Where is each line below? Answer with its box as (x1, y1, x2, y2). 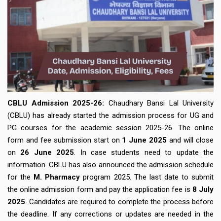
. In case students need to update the (74, 147, 214, 157)
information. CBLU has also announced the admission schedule (7, 160, 214, 169)
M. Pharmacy (34, 172, 80, 182)
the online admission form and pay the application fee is (7, 184, 192, 194)
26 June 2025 (20, 147, 74, 157)
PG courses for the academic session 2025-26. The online (7, 123, 214, 132)
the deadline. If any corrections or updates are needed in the (7, 209, 214, 219)
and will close (167, 135, 214, 145)
